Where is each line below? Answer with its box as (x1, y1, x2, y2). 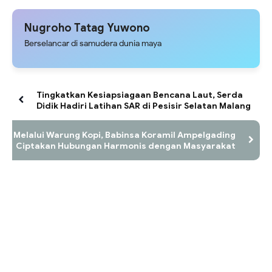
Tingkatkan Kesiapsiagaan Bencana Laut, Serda (36, 89, 243, 100)
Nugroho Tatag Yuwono (24, 21, 150, 35)
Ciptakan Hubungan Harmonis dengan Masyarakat (16, 140, 236, 151)
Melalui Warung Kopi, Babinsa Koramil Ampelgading (13, 129, 236, 140)
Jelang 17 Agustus (138, 4, 198, 13)
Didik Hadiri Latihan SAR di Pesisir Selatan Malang (36, 100, 251, 111)
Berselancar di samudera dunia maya (24, 38, 161, 49)
